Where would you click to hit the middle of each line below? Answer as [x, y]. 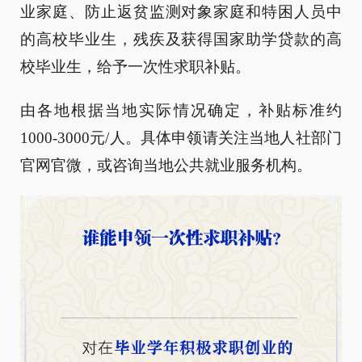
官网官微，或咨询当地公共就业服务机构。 [166, 165]
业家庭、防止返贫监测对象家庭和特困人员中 [181, 12]
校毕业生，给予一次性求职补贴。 [135, 67]
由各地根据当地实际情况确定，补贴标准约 [181, 110]
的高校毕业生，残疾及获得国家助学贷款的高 [181, 39]
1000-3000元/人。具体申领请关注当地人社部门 [181, 138]
